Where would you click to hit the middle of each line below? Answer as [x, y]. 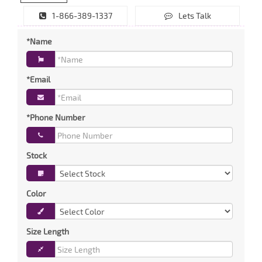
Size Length [48, 231]
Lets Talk [194, 15]
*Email [38, 79]
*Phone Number [56, 117]
